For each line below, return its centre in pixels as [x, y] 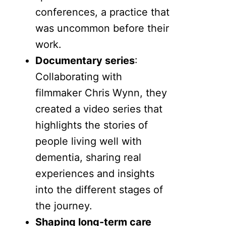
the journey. [64, 206]
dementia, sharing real [89, 158]
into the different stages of [99, 190]
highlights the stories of [92, 125]
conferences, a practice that [103, 12]
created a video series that [99, 109]
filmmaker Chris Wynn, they [101, 93]
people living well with [89, 142]
